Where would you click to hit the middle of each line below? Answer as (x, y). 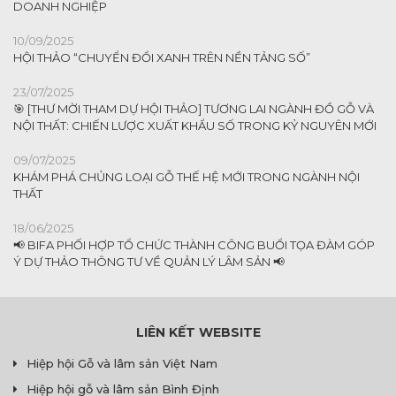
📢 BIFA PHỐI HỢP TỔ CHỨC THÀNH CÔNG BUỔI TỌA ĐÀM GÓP (194, 244)
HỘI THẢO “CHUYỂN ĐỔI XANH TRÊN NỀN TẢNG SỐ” (162, 57)
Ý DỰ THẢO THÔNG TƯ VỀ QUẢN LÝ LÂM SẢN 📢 (149, 261)
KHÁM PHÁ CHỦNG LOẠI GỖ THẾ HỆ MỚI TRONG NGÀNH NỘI (187, 176)
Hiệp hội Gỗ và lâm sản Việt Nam (122, 363)
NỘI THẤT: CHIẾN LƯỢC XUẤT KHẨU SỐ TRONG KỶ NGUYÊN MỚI (195, 125)
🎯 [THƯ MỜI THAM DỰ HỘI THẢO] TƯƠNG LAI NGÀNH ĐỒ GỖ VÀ (194, 108)
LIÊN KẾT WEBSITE (198, 332)
